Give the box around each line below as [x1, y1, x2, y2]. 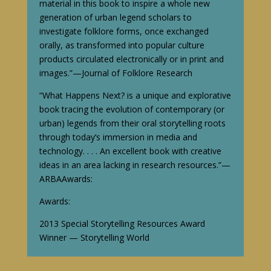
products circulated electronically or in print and [39, 53, 224, 65]
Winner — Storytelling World [39, 231, 149, 243]
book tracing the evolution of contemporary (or [39, 103, 224, 115]
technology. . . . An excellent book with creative [39, 145, 221, 157]
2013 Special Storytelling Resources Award [39, 217, 205, 229]
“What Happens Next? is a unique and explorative [39, 89, 231, 101]
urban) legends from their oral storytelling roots [39, 117, 226, 129]
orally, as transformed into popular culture [39, 39, 204, 51]
